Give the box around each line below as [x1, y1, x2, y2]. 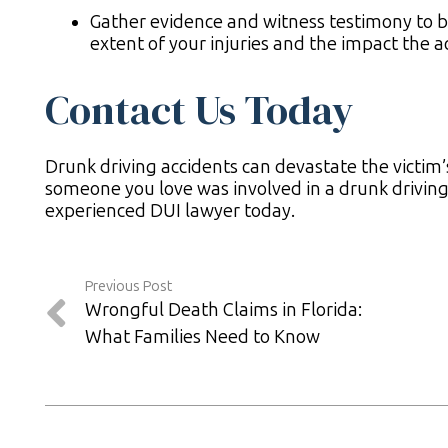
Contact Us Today [45, 83, 353, 138]
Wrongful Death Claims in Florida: [84, 299, 362, 322]
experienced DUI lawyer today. [45, 200, 295, 223]
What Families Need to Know [84, 326, 320, 349]
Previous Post [84, 277, 172, 296]
